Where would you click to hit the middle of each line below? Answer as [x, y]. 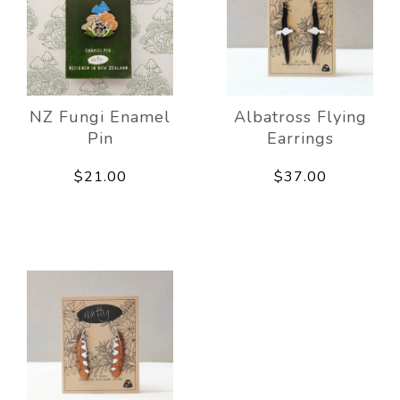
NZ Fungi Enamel [100, 117]
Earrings [300, 139]
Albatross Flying [300, 117]
